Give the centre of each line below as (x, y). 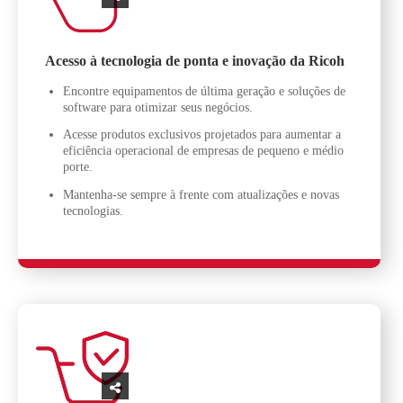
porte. (78, 167)
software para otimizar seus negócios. (158, 107)
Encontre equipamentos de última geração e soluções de (204, 91)
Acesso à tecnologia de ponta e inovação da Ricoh (195, 60)
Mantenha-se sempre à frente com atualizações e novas (201, 194)
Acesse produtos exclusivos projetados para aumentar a (202, 135)
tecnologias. (93, 210)
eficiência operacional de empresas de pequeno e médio (203, 151)
